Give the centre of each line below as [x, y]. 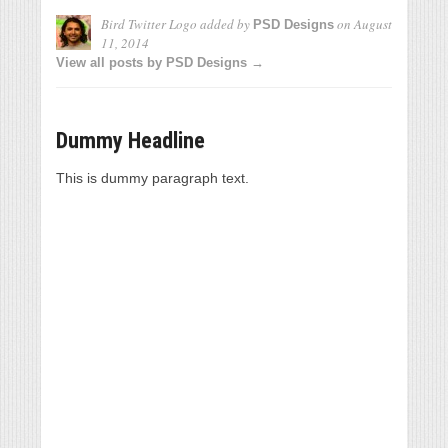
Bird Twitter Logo [149, 24]
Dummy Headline [130, 140]
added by [225, 24]
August [373, 24]
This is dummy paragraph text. [152, 178]
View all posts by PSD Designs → [160, 62]
